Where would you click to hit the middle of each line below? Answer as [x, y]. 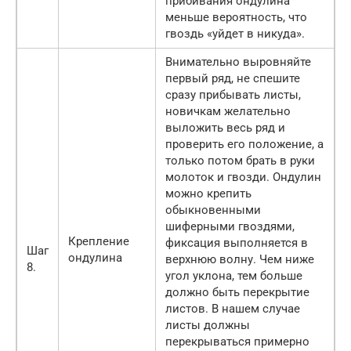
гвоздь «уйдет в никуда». [235, 34]
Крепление [99, 242]
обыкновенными [213, 210]
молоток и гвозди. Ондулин [243, 177]
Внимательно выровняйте [238, 62]
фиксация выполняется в [237, 243]
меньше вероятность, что [236, 18]
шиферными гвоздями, [230, 227]
